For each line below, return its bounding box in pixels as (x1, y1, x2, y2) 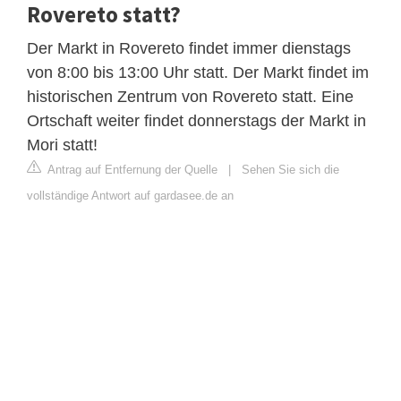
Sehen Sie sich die (242, 162, 339, 176)
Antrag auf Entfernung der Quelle (45, 162, 218, 176)
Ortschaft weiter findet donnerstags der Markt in (27, 111, 366, 130)
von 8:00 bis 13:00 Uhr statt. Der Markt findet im (27, 63, 369, 81)
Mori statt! (27, 135, 98, 154)
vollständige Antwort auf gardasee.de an (27, 188, 234, 202)
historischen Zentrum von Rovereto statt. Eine (27, 87, 354, 106)
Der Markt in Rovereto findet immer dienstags (27, 38, 351, 57)
